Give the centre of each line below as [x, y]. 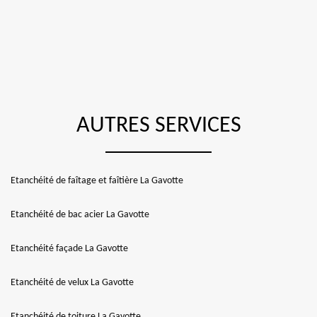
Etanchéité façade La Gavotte [69, 249]
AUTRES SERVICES [158, 126]
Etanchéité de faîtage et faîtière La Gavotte [97, 181]
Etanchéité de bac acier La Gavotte [80, 215]
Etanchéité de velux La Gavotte [72, 283]
